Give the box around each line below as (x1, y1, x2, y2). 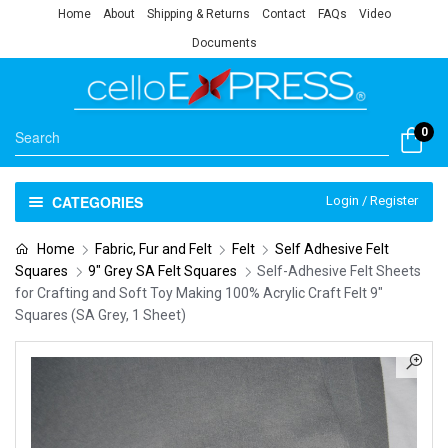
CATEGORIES (51, 191, 143, 212)
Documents (191, 36, 257, 50)
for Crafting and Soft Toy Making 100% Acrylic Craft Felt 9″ (15, 284, 383, 301)
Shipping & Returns (146, 7, 250, 21)
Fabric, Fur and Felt (94, 240, 212, 257)
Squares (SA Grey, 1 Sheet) (15, 306, 186, 323)
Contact (261, 7, 306, 21)
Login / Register (326, 192, 418, 208)
